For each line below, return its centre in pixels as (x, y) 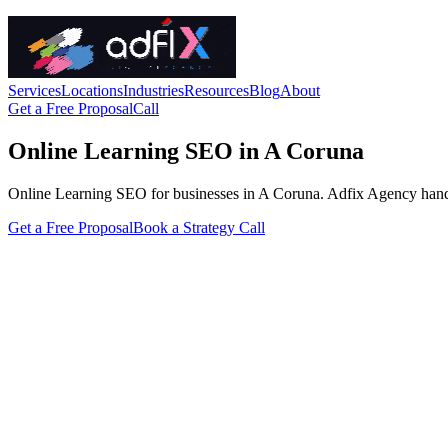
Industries (153, 90)
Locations (92, 90)
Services (34, 90)
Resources (216, 90)
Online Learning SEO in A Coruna (186, 150)
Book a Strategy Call (199, 227)
